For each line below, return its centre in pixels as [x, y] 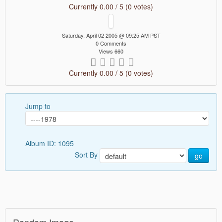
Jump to [38, 106]
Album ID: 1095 [51, 143]
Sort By [87, 154]
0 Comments [111, 43]
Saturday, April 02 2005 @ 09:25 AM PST [111, 35]
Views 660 [111, 51]
